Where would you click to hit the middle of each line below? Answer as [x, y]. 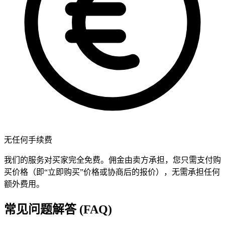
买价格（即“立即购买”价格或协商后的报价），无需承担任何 [112, 172]
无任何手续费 [28, 140]
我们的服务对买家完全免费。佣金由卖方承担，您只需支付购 [113, 160]
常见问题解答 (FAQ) [58, 210]
